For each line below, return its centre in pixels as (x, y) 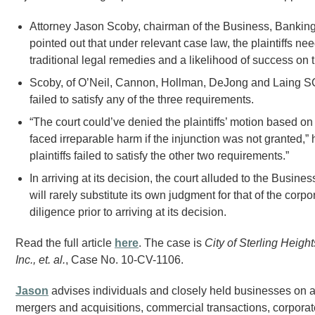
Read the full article (65, 243)
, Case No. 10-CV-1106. (124, 260)
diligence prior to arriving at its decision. (128, 212)
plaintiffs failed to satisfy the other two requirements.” (159, 156)
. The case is (172, 243)
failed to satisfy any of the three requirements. (142, 99)
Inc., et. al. (40, 260)
